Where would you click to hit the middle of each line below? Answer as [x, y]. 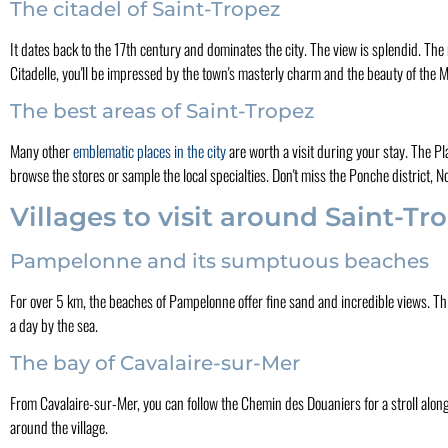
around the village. [59, 426]
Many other [41, 151]
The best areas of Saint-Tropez [162, 111]
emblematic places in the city [149, 151]
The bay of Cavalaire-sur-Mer [155, 362]
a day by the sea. [54, 324]
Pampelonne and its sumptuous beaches [219, 260]
